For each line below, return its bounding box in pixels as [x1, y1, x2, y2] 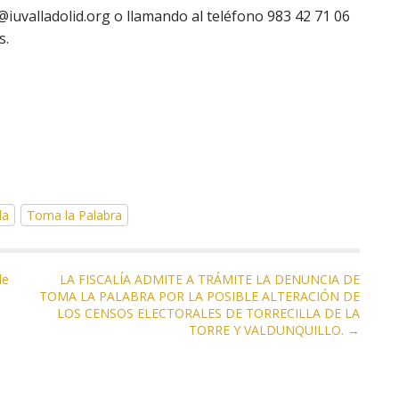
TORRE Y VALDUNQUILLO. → [189, 322, 360, 338]
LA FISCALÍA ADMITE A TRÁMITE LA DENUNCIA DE [60, 271, 360, 288]
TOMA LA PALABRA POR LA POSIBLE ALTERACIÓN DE [39, 288, 360, 305]
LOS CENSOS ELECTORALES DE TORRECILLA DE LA [57, 305, 360, 322]
